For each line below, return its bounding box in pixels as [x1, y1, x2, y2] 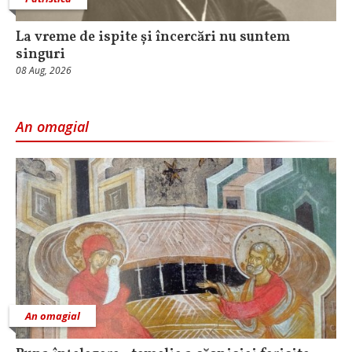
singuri [16, 45, 65, 65]
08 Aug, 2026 [16, 64, 71, 78]
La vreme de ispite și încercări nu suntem [16, 27, 290, 48]
